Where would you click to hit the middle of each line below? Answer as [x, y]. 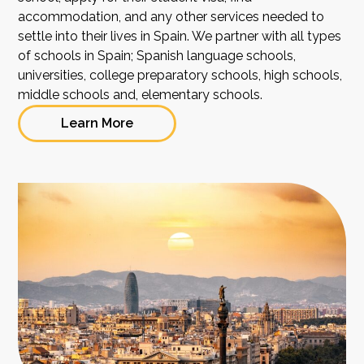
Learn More [97, 123]
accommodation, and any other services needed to [171, 17]
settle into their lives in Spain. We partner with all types [180, 37]
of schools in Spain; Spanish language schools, [157, 56]
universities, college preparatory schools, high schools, [180, 76]
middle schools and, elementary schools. [141, 95]
